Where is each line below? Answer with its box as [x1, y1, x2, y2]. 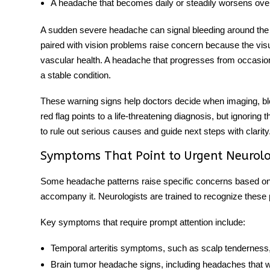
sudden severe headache [48, 25, 148, 36]
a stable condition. [40, 70, 111, 81]
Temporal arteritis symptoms [50, 243, 163, 254]
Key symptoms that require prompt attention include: [40, 217, 245, 228]
